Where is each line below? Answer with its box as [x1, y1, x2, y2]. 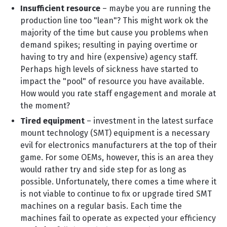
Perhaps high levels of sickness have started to [20, 64, 198, 74]
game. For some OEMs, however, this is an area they [20, 153, 213, 162]
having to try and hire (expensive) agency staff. [20, 52, 198, 62]
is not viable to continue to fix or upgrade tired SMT [20, 189, 212, 199]
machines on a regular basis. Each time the [20, 201, 182, 211]
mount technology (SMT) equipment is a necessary [20, 128, 210, 138]
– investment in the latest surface [85, 116, 213, 126]
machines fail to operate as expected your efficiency [20, 213, 216, 223]
